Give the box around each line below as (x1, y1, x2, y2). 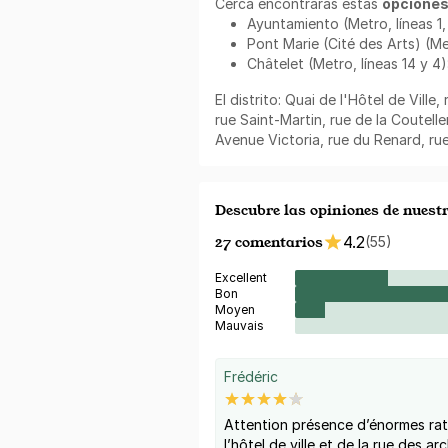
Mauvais (215, 317, 264, 333)
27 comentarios (215, 231, 323, 251)
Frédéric (224, 367, 278, 385)
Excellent (215, 269, 267, 285)
